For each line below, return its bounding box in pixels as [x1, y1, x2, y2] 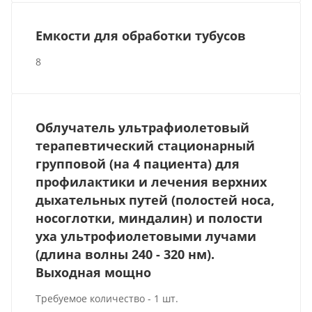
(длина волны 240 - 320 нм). [36, 245, 215, 263]
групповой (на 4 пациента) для [36, 155, 240, 172]
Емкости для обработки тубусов [36, 27, 247, 45]
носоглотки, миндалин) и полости [36, 209, 263, 226]
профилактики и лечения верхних [36, 173, 267, 190]
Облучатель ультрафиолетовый [36, 118, 250, 136]
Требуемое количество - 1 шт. [36, 291, 179, 305]
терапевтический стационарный [36, 136, 256, 154]
